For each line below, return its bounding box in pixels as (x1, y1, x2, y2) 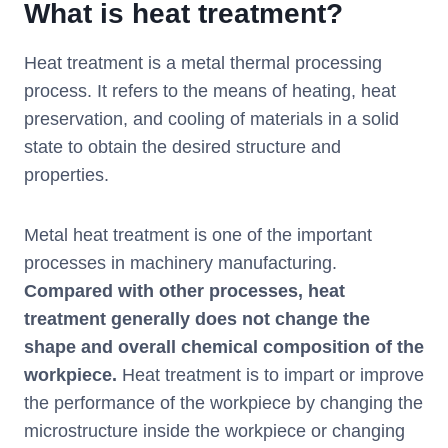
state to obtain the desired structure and (24, 137, 341, 158)
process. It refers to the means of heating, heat (24, 81, 396, 102)
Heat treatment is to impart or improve (122, 365, 424, 386)
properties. (24, 165, 109, 186)
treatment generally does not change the (24, 309, 370, 330)
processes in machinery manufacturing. (24, 253, 337, 274)
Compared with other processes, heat (24, 281, 345, 302)
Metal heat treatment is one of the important (24, 225, 372, 246)
